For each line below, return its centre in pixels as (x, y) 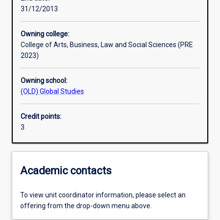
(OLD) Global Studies (52, 92)
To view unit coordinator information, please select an (103, 195)
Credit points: (41, 117)
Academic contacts (66, 170)
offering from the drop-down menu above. (86, 206)
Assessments (45, 51)
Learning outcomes (54, 17)
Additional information (58, 86)
